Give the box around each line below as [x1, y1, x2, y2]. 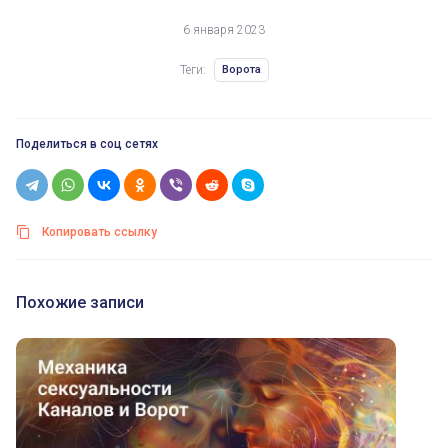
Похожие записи [16, 293, 144, 313]
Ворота [221, 63, 261, 77]
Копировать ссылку [42, 225, 157, 240]
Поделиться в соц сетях [16, 137, 158, 152]
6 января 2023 [183, 23, 265, 38]
